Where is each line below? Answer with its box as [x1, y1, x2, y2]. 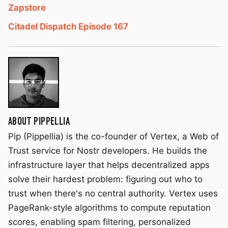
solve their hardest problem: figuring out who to [8, 174, 203, 185]
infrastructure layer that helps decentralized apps [8, 160, 210, 170]
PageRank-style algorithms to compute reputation [8, 203, 211, 213]
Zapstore [8, 3, 46, 13]
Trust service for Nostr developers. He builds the [8, 146, 207, 156]
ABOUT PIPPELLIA [8, 116, 70, 127]
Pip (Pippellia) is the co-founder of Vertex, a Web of [8, 131, 219, 142]
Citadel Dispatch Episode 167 [8, 21, 128, 32]
